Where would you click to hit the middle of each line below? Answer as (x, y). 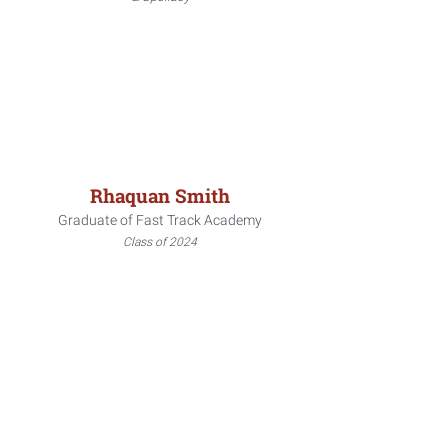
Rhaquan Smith (160, 195)
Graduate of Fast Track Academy (160, 220)
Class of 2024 (160, 242)
